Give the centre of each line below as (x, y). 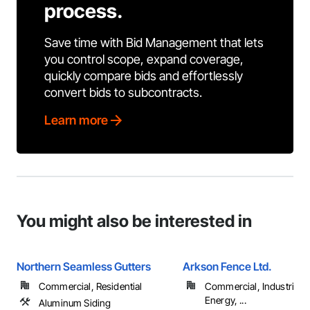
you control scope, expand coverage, (144, 59)
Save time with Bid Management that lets (154, 43)
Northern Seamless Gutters (84, 266)
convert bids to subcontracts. (123, 92)
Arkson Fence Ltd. (227, 266)
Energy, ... (226, 300)
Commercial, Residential (91, 286)
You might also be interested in (134, 221)
